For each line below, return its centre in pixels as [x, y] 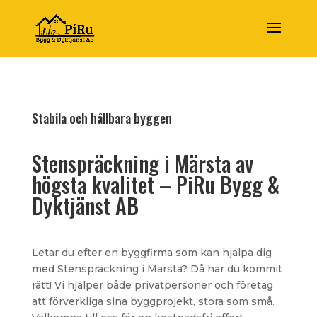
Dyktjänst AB [85, 206]
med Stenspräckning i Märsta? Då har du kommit [157, 269]
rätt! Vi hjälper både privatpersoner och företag [152, 285]
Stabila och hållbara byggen [102, 118]
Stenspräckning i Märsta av [142, 163]
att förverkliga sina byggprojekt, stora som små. [153, 301]
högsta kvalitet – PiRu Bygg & [155, 184]
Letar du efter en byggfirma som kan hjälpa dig [151, 253]
